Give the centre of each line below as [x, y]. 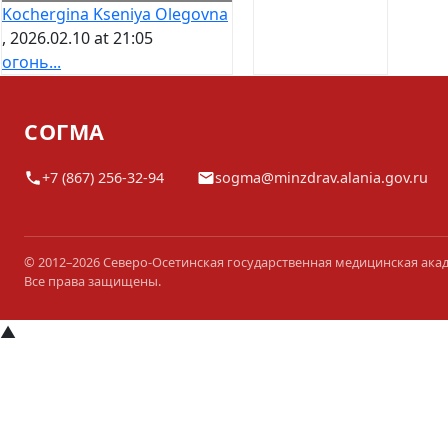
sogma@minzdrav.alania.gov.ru [321, 178]
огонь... [31, 62]
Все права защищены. [92, 281]
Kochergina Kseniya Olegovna [115, 14]
